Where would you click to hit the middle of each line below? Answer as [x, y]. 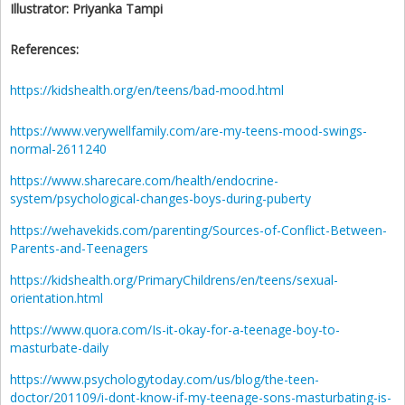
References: [44, 50]
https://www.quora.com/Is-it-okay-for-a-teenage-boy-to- [175, 330]
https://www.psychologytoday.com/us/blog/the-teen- [165, 380]
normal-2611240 [58, 149]
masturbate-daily [59, 348]
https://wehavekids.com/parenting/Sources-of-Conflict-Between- [198, 231]
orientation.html [57, 298]
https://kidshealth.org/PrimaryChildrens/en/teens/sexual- [174, 280]
